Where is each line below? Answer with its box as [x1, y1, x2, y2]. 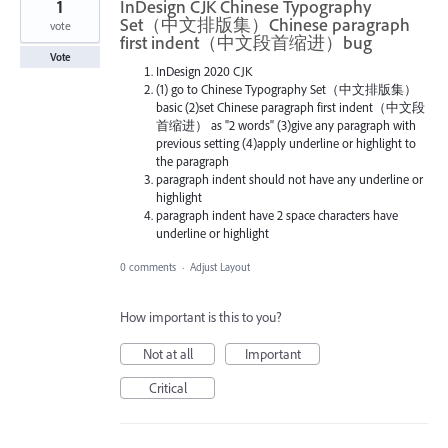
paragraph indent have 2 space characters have [156, 207, 399, 224]
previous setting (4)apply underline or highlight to [156, 135, 417, 152]
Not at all [142, 345, 193, 364]
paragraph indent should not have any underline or [156, 171, 424, 188]
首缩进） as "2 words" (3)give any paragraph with [156, 117, 417, 134]
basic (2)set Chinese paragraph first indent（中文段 [156, 99, 426, 116]
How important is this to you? [120, 308, 282, 327]
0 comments [120, 260, 176, 275]
